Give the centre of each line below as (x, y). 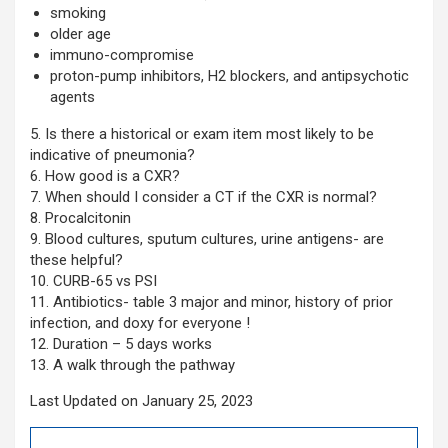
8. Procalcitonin (80, 218)
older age (80, 34)
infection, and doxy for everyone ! (140, 323)
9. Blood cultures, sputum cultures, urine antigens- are (207, 239)
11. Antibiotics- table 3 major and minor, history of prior (211, 302)
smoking (78, 13)
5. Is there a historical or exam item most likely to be (202, 134)
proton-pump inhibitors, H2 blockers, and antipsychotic (229, 76)
